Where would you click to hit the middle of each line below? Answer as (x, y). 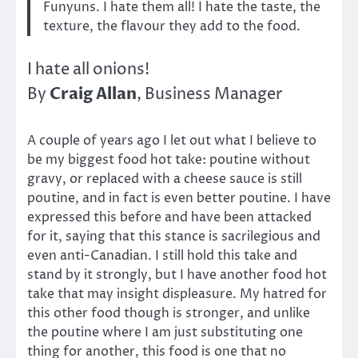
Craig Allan (93, 93)
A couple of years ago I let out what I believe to (172, 140)
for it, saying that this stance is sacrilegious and (174, 236)
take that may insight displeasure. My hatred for (177, 294)
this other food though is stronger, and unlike (169, 313)
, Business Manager (210, 94)
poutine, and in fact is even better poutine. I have (179, 198)
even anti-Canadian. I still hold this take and (162, 255)
